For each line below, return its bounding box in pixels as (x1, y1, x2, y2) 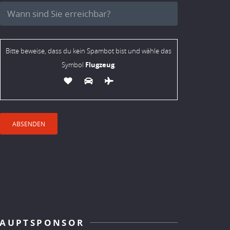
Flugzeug (83, 60, 114, 69)
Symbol (61, 60, 84, 69)
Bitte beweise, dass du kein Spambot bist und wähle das (6, 46, 172, 55)
